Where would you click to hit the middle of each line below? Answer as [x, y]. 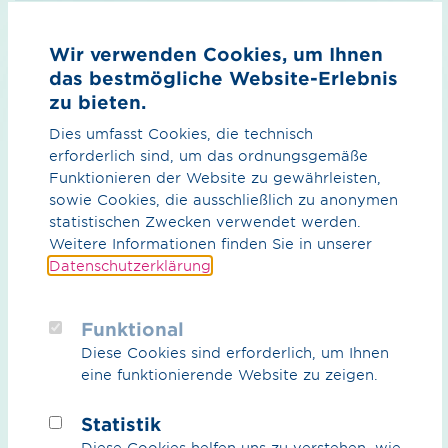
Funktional [132, 329]
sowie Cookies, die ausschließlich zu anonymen [223, 200]
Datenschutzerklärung [129, 266]
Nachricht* [53, 153]
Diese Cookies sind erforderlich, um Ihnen [234, 353]
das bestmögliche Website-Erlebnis [223, 77]
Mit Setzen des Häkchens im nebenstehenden [214, 432]
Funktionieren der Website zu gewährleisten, [214, 178]
